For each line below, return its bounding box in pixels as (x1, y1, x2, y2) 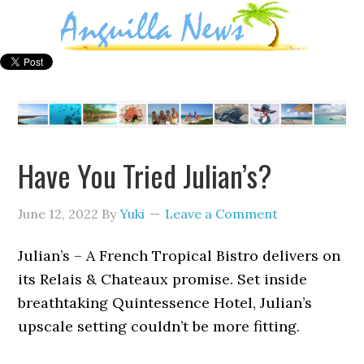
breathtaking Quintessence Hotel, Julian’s (18, 292, 313, 312)
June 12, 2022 (18, 205, 99, 222)
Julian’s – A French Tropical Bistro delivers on (18, 245, 341, 265)
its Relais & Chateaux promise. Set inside (18, 269, 308, 288)
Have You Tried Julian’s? (18, 153, 272, 197)
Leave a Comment (165, 205, 279, 222)
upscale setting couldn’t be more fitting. (18, 316, 301, 336)
